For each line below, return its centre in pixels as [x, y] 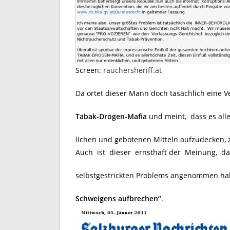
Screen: [89, 70]
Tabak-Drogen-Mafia [111, 116]
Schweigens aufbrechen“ [118, 198]
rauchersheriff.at [132, 70]
